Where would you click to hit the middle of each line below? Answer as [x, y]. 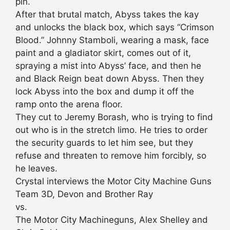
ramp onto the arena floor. [69, 104]
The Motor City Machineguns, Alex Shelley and [112, 220]
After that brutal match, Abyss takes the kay [107, 15]
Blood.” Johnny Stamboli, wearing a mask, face [112, 40]
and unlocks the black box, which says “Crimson [115, 27]
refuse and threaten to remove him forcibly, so [111, 156]
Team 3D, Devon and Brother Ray [84, 194]
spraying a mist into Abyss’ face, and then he [108, 66]
